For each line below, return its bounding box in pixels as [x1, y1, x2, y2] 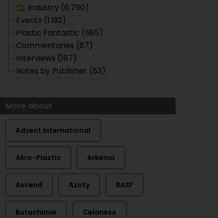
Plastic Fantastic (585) [16, 27, 103, 38]
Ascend [16, 180, 42, 190]
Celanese [83, 207, 116, 217]
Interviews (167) [16, 53, 77, 64]
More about [5, 100, 52, 111]
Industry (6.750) [28, 2, 89, 13]
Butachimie [16, 207, 56, 217]
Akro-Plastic [16, 153, 61, 163]
